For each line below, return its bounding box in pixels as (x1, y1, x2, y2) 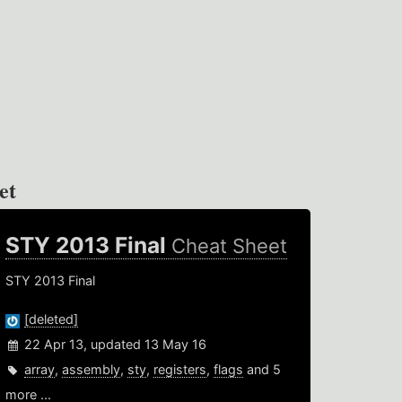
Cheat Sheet (171, 234, 288, 258)
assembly (62, 362, 121, 378)
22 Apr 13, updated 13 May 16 (24, 336, 207, 353)
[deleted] (24, 311, 79, 328)
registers (153, 362, 207, 378)
